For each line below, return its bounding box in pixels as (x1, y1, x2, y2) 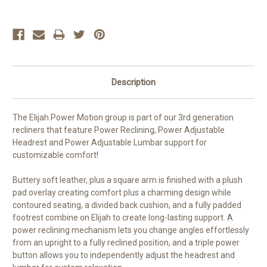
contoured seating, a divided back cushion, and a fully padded (13, 200, 241, 210)
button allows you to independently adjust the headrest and (13, 250, 235, 260)
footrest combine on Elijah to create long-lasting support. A (13, 213, 233, 223)
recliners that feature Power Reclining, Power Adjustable (13, 125, 225, 135)
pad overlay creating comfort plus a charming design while (13, 188, 231, 198)
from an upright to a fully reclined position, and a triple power (13, 238, 240, 248)
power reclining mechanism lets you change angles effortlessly (13, 225, 249, 235)
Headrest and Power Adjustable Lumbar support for (13, 138, 207, 148)
